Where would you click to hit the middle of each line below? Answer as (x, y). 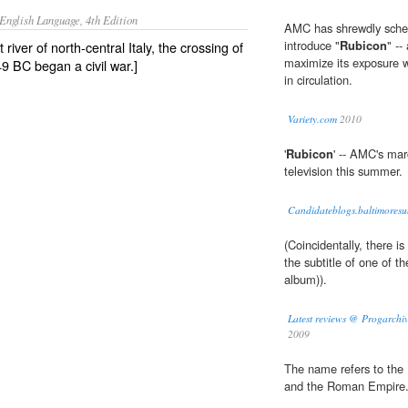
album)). (306, 280)
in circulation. (318, 80)
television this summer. (343, 171)
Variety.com (312, 119)
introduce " (312, 46)
